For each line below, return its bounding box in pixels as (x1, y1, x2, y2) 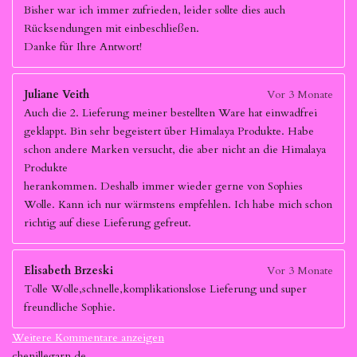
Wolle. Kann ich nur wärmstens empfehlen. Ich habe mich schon (24, 197, 332, 212)
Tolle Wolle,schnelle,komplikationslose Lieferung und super (24, 281, 307, 296)
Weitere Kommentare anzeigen (12, 330, 164, 345)
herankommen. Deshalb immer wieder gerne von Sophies (24, 178, 303, 194)
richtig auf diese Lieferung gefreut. (24, 215, 191, 230)
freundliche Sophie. (24, 300, 116, 315)
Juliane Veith (24, 87, 89, 102)
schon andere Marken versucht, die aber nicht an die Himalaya (24, 142, 326, 157)
